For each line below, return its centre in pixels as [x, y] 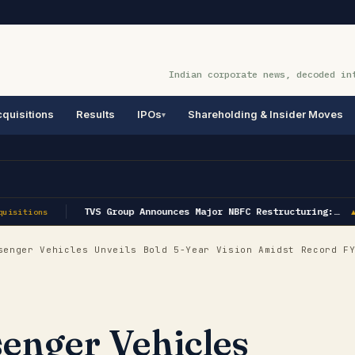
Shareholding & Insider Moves [265, 114]
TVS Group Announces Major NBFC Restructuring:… [206, 211]
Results [95, 114]
